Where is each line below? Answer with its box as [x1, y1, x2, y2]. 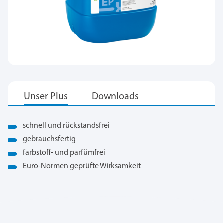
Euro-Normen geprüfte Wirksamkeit [23, 162, 141, 171]
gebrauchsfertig [23, 135, 76, 144]
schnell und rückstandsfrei [23, 122, 110, 130]
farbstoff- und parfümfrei [23, 149, 105, 157]
